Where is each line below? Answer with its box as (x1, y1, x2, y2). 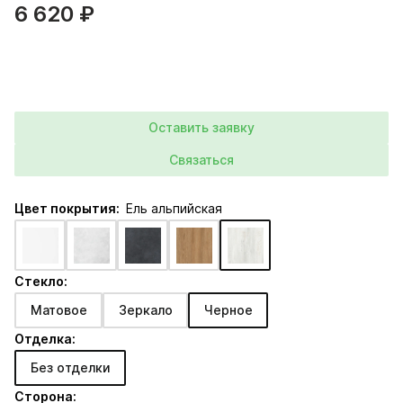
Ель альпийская (126, 201, 222, 216)
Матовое (30, 302, 87, 318)
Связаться (169, 152, 234, 167)
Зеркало (118, 302, 173, 318)
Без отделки (30, 360, 111, 375)
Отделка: (14, 331, 76, 346)
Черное (203, 302, 253, 318)
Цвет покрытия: (14, 201, 122, 216)
